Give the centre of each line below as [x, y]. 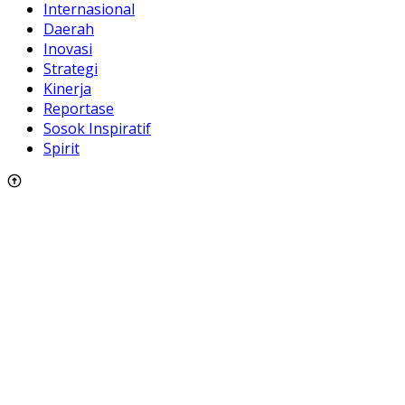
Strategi [71, 68]
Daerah [69, 28]
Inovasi [68, 48]
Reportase [79, 108]
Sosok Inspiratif [97, 128]
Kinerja [67, 88]
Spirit [61, 148]
